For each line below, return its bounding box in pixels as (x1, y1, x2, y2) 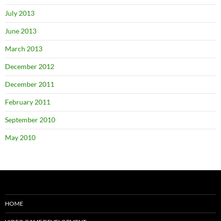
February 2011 (5, 98, 50, 106)
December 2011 (5, 80, 54, 88)
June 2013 (5, 27, 37, 35)
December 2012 (5, 62, 54, 71)
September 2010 (5, 115, 55, 124)
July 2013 (5, 9, 35, 17)
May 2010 (5, 133, 36, 142)
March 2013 (5, 44, 42, 53)
